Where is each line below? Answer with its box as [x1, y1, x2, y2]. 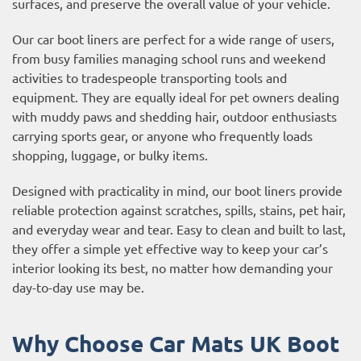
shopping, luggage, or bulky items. [12, 146, 208, 163]
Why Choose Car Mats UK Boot [12, 328, 339, 357]
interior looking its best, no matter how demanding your [12, 259, 333, 276]
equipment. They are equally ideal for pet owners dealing [12, 88, 339, 105]
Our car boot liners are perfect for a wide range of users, [12, 30, 334, 47]
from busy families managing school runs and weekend [12, 49, 326, 66]
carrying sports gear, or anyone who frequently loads [12, 127, 313, 143]
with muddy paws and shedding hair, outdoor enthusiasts [12, 107, 337, 124]
